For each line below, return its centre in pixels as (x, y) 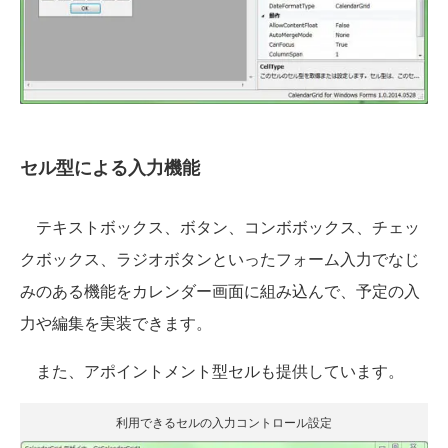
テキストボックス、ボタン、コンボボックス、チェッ (220, 226)
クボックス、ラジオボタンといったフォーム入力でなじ (220, 258)
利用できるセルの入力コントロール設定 (224, 421)
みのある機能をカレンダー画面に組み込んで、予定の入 (220, 290)
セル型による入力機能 (110, 166)
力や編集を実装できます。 (116, 322)
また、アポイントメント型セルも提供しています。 (212, 370)
